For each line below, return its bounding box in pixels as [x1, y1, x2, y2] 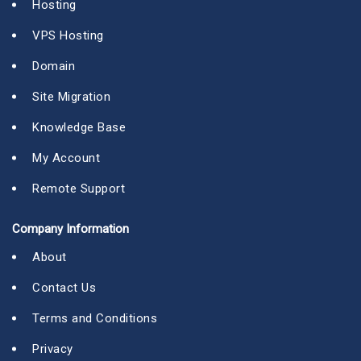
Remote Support [32, 181, 125, 197]
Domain [32, 59, 75, 74]
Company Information [12, 222, 129, 237]
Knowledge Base [32, 120, 126, 135]
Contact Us [32, 280, 96, 296]
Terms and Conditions [32, 311, 157, 326]
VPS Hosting [32, 28, 104, 44]
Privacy [32, 342, 73, 357]
